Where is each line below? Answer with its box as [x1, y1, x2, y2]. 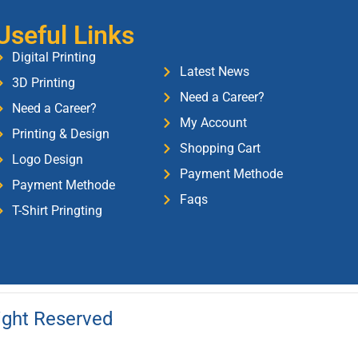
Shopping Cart [179, 141, 261, 157]
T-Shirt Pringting [12, 203, 103, 219]
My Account [179, 115, 247, 131]
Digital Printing [12, 50, 97, 66]
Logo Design [12, 152, 84, 168]
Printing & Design [12, 126, 110, 142]
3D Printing [12, 75, 76, 91]
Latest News [179, 64, 249, 80]
